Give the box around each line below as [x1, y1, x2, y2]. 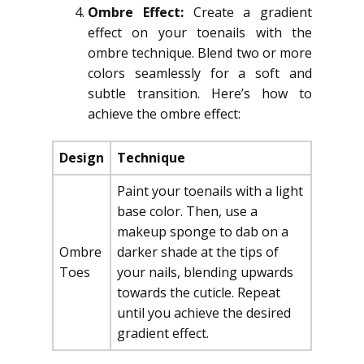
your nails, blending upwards [117, 263, 293, 281]
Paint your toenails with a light [117, 182, 303, 200]
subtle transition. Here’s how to [88, 84, 312, 102]
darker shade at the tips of [117, 243, 279, 261]
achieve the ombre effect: [88, 105, 240, 123]
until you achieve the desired [117, 304, 291, 322]
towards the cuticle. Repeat [117, 284, 280, 301]
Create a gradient [193, 3, 312, 21]
